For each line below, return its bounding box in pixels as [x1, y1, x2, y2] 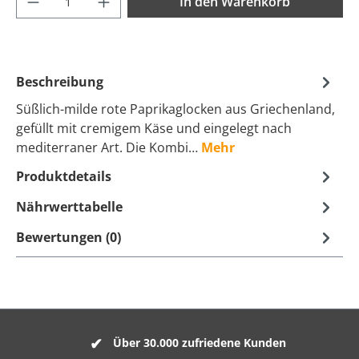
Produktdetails [16, 167, 111, 185]
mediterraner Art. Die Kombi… [16, 138, 201, 156]
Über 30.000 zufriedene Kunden [112, 335, 286, 351]
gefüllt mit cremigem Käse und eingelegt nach [16, 119, 292, 137]
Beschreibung [16, 72, 103, 91]
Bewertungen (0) [16, 228, 121, 246]
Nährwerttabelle [16, 197, 123, 216]
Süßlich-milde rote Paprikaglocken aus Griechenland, [16, 99, 335, 118]
